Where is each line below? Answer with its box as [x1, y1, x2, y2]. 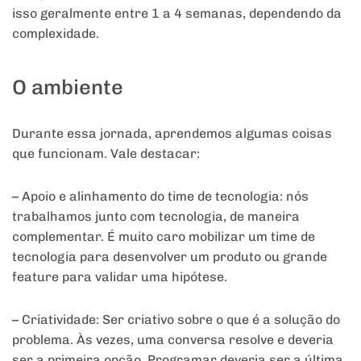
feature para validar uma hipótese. [12, 269, 227, 285]
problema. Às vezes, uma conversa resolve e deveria [12, 332, 334, 348]
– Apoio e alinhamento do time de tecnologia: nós [12, 189, 309, 205]
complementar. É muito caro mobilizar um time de [12, 229, 315, 245]
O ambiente [12, 75, 123, 100]
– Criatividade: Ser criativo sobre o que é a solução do [12, 312, 340, 328]
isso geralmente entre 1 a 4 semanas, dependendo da [12, 5, 342, 21]
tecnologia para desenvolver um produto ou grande [12, 249, 327, 265]
